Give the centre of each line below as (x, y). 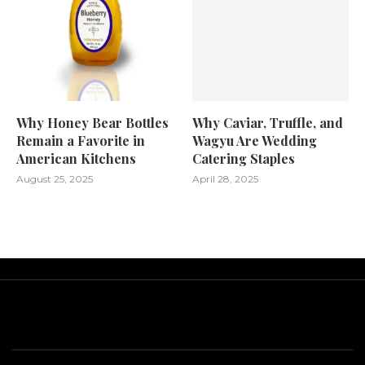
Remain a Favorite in (81, 141)
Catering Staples (244, 159)
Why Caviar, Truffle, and (268, 123)
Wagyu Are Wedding (255, 141)
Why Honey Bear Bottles (92, 123)
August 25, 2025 (55, 179)
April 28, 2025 (226, 179)
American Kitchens (76, 159)
